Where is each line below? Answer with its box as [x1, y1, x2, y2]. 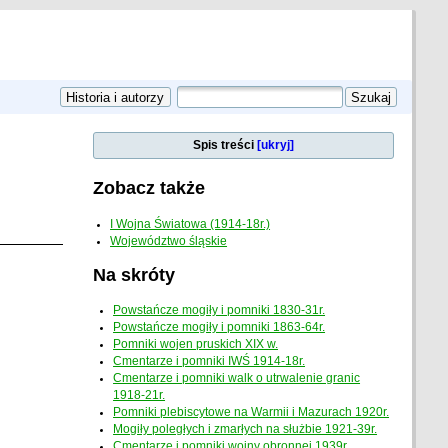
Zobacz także [92, 177, 205, 199]
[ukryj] [257, 139, 295, 152]
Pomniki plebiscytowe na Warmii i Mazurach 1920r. [113, 406, 390, 419]
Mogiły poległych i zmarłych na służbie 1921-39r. [113, 423, 378, 436]
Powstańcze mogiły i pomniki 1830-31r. [113, 304, 326, 317]
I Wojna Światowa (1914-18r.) [110, 217, 271, 230]
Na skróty [92, 263, 175, 285]
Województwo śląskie [110, 234, 228, 247]
